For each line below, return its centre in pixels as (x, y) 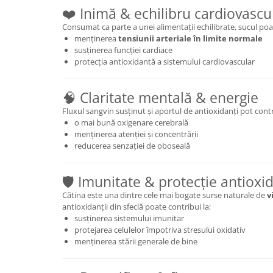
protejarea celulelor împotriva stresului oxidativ (160, 230)
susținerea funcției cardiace (123, 50)
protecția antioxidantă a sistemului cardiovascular (165, 62)
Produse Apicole (43, 85)
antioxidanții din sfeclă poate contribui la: (136, 207)
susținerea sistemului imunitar (129, 218)
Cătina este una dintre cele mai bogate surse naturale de (165, 195)
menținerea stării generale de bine (136, 241)
